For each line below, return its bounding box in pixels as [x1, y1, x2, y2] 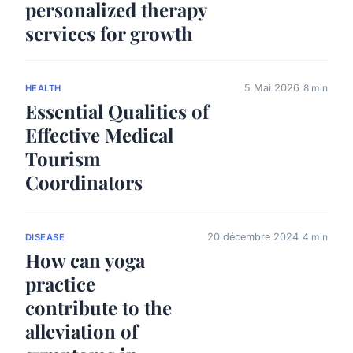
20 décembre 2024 [207, 230, 299, 243]
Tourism [25, 146, 101, 172]
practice [25, 271, 95, 297]
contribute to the [25, 295, 172, 321]
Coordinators [25, 169, 143, 195]
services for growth [25, 20, 193, 46]
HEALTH [25, 82, 61, 94]
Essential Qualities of [25, 98, 209, 124]
